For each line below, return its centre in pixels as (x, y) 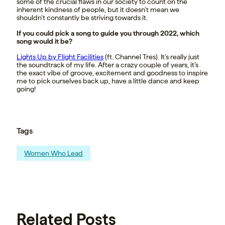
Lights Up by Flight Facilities (60, 57)
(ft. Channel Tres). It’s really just (151, 57)
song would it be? (44, 41)
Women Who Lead (53, 153)
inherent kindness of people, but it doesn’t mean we (98, 10)
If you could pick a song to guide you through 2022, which (108, 33)
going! (26, 89)
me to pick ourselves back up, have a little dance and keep (108, 81)
